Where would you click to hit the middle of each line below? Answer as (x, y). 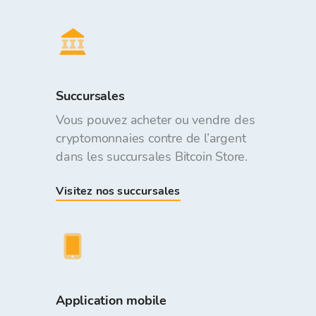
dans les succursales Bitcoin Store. (152, 157)
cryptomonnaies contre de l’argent (151, 138)
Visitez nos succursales (118, 191)
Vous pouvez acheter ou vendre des (156, 120)
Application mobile (111, 300)
